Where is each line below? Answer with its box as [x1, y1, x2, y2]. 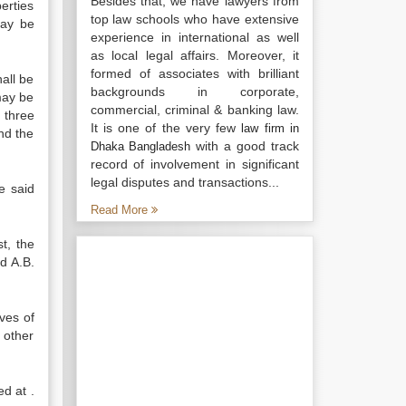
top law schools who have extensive [90, 12, 299, 26]
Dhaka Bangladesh [90, 140, 191, 153]
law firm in [241, 121, 300, 135]
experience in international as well [90, 30, 299, 44]
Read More [90, 203, 151, 217]
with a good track [190, 139, 300, 153]
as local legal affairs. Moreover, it [90, 48, 299, 63]
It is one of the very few [90, 121, 242, 135]
